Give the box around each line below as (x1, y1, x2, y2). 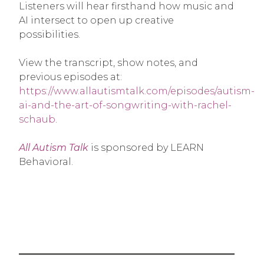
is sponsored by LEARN (88, 141, 204, 153)
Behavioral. (19, 156, 73, 167)
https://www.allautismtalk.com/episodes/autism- (19, 85, 255, 97)
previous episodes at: (19, 71, 124, 82)
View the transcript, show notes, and (19, 57, 198, 68)
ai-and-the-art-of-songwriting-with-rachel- (19, 99, 232, 111)
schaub (19, 113, 55, 125)
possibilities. (19, 28, 80, 40)
